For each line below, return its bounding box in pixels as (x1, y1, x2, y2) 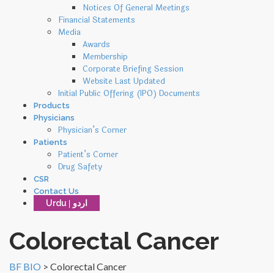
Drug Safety (58, 160, 102, 173)
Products (34, 100, 70, 110)
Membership (83, 50, 128, 63)
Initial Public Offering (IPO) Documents (58, 87, 200, 100)
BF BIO (9, 260, 41, 272)
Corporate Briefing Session (83, 62, 183, 75)
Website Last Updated (83, 75, 165, 87)
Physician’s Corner (58, 124, 127, 136)
